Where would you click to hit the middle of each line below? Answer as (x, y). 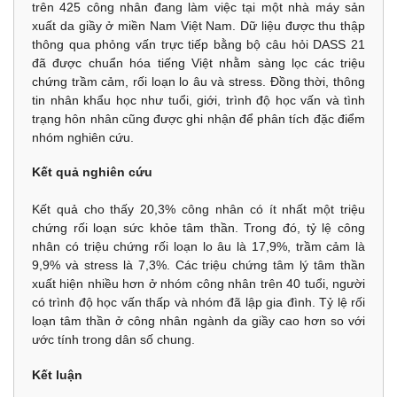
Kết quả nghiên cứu (92, 172)
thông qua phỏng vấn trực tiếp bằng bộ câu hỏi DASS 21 (198, 45)
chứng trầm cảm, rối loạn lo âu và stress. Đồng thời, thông (198, 82)
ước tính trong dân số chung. (113, 340)
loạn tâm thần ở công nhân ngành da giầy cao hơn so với (198, 321)
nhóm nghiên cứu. (83, 138)
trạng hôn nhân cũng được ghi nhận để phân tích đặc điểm (198, 119)
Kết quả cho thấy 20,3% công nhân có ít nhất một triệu (198, 210)
